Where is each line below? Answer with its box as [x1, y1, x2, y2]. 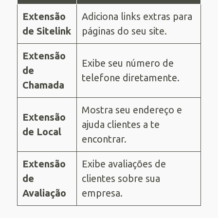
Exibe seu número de [82, 57, 174, 69]
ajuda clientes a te [82, 118, 160, 130]
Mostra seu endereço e [82, 104, 182, 115]
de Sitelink [22, 25, 71, 36]
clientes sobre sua [82, 172, 160, 184]
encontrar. [82, 133, 127, 145]
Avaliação [22, 187, 66, 199]
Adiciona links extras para [82, 10, 192, 22]
